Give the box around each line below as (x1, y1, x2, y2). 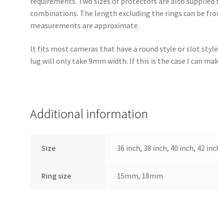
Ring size (41, 171, 71, 181)
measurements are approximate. (30, 20, 140, 30)
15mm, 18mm (116, 171, 163, 181)
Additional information (30, 106, 148, 122)
